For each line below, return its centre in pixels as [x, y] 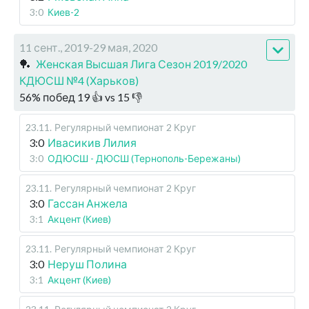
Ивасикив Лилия [92, 143]
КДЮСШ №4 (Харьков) [79, 81]
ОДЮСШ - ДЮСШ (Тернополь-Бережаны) [144, 159]
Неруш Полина [87, 264]
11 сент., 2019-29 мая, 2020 [88, 48]
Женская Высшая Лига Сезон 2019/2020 [141, 64]
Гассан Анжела [88, 203]
